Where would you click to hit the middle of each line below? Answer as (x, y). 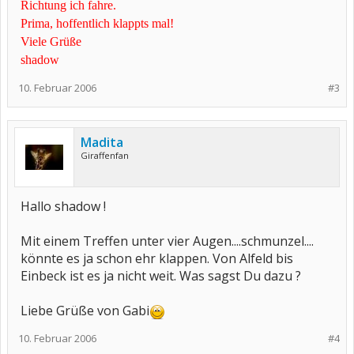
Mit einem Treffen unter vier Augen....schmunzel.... (167, 241)
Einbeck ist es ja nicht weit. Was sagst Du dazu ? (161, 276)
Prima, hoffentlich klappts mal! (97, 23)
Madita (102, 142)
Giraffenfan (105, 155)
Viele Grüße (51, 41)
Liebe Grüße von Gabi (85, 311)
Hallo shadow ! (63, 206)
